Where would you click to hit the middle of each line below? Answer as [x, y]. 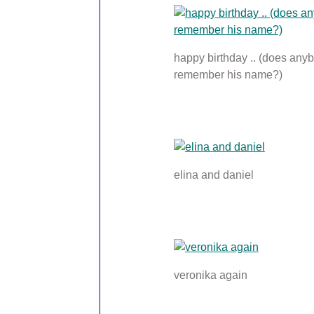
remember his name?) [228, 75]
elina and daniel [213, 175]
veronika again [210, 275]
